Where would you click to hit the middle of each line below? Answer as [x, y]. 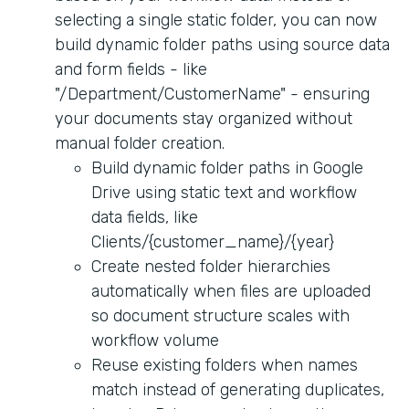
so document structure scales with [220, 316]
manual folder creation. [140, 144]
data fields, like [145, 218]
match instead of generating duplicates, [238, 390]
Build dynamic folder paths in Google [227, 168]
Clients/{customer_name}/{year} [213, 242]
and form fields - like [131, 70]
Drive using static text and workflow [224, 193]
